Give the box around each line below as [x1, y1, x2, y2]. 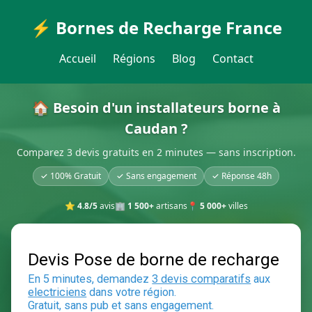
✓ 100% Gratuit [40, 170, 101, 182]
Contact [212, 51, 253, 66]
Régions [112, 51, 155, 66]
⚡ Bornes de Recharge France [30, 16, 282, 39]
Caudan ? [124, 119, 188, 138]
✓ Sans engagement [116, 170, 196, 182]
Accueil [58, 51, 96, 66]
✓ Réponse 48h [212, 170, 272, 182]
